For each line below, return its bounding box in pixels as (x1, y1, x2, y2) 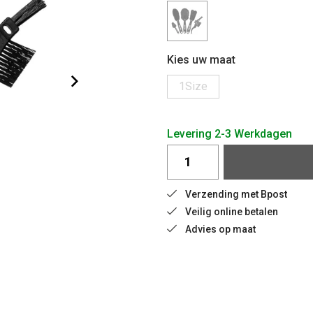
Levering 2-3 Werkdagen (167, 126, 292, 140)
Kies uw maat (167, 52, 235, 66)
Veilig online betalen (185, 205, 278, 217)
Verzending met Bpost (185, 188, 287, 200)
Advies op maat (185, 223, 256, 235)
